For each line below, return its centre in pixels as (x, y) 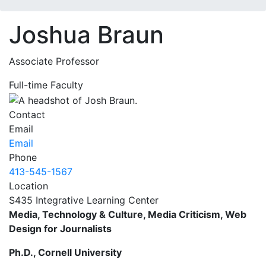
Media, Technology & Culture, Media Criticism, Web (128, 214)
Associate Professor (54, 61)
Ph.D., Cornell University (65, 252)
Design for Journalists (60, 228)
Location (28, 186)
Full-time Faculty (46, 85)
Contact (27, 114)
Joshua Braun (86, 35)
